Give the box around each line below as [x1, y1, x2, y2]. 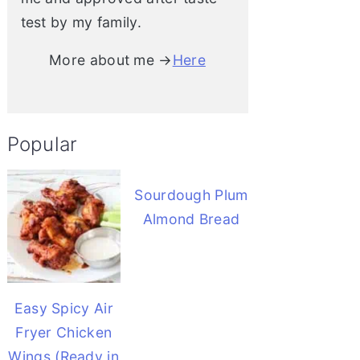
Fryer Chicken [15, 324, 112, 342]
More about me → [49, 51, 173, 68]
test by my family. [20, 13, 141, 31]
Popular [6, 132, 78, 156]
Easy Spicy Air [14, 300, 113, 317]
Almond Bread [142, 210, 240, 227]
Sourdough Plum [134, 186, 248, 203]
